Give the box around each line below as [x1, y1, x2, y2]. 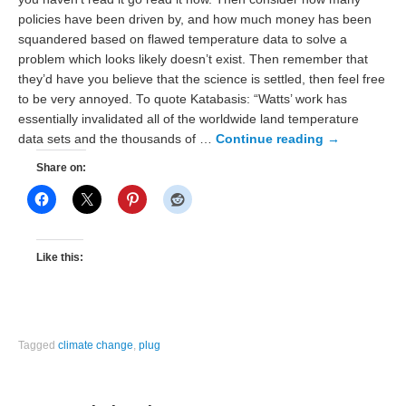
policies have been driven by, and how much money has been [18, 13, 372, 27]
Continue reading [216, 132, 328, 147]
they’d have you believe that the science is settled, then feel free [18, 72, 386, 87]
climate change [58, 339, 134, 353]
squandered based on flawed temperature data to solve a [18, 33, 348, 47]
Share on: [36, 161, 87, 175]
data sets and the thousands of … [18, 132, 217, 147]
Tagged [18, 339, 59, 353]
